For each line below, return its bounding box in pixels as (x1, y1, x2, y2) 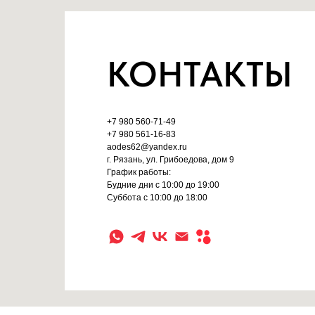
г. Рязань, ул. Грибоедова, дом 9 (107, 155, 234, 165)
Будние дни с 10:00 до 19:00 (107, 180, 219, 191)
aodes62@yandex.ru (107, 142, 187, 153)
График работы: (107, 167, 171, 178)
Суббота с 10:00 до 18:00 (107, 193, 207, 203)
